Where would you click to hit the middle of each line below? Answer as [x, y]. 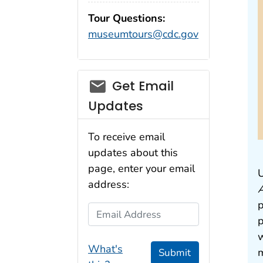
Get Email [143, 86]
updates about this [133, 153]
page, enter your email [141, 169]
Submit [175, 253]
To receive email [127, 137]
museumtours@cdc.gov [143, 34]
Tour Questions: [127, 18]
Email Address [122, 210]
